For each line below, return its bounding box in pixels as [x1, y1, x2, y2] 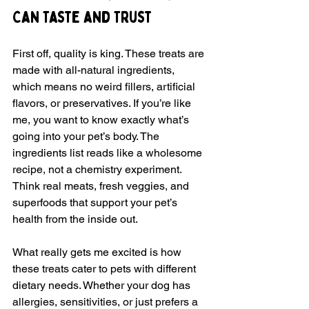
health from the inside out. [12, 212, 138, 226]
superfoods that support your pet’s [12, 195, 180, 209]
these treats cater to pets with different [12, 261, 199, 275]
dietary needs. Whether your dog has [12, 278, 193, 292]
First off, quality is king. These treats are [12, 46, 207, 60]
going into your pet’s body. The [12, 129, 162, 143]
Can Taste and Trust [12, 6, 152, 28]
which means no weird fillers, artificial [12, 79, 198, 93]
